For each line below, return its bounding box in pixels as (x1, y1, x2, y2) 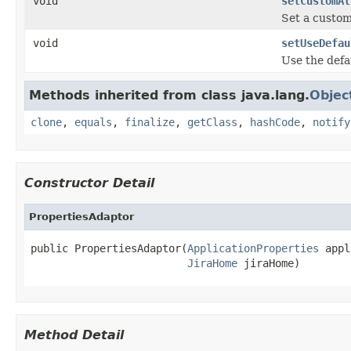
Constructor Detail (24, 175, 154, 190)
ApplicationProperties (187, 241, 319, 255)
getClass (187, 115, 237, 128)
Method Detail (24, 327, 124, 342)
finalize (125, 115, 175, 128)
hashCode (250, 115, 300, 128)
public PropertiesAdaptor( (31, 241, 187, 255)
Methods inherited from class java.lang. (29, 87, 309, 103)
